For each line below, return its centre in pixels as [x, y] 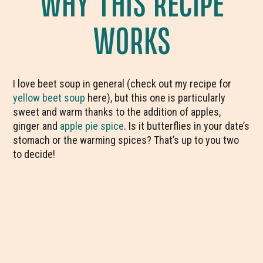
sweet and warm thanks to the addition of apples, [117, 112]
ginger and [37, 126]
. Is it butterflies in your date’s [187, 126]
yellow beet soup [50, 98]
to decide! [34, 154]
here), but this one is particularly [157, 98]
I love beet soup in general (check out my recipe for [122, 84]
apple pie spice [92, 126]
